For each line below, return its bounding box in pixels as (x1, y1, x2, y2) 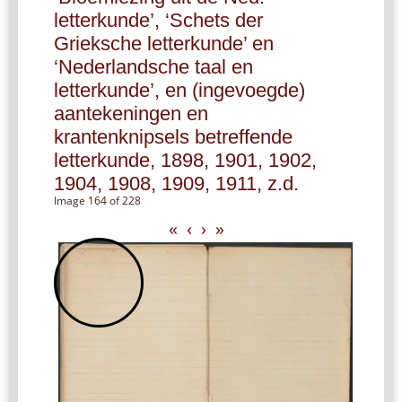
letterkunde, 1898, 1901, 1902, (54, 148, 317, 171)
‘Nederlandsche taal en (54, 55, 253, 78)
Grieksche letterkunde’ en (54, 31, 274, 55)
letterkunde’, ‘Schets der (54, 8, 263, 31)
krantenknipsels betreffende (54, 125, 293, 148)
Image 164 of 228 (54, 192, 141, 208)
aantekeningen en (54, 101, 208, 125)
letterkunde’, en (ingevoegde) (54, 78, 305, 101)
